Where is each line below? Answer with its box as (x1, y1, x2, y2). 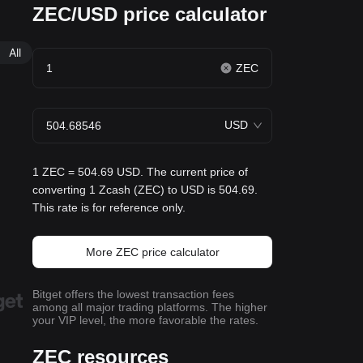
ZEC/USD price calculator (32, 3, 267, 25)
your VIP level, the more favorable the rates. (32, 314, 258, 327)
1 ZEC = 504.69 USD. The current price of (32, 165, 248, 178)
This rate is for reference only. (32, 201, 186, 214)
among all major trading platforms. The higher (32, 301, 267, 314)
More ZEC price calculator (85, 246, 220, 258)
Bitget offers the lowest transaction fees (32, 288, 234, 301)
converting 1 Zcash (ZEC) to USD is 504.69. (32, 183, 258, 196)
